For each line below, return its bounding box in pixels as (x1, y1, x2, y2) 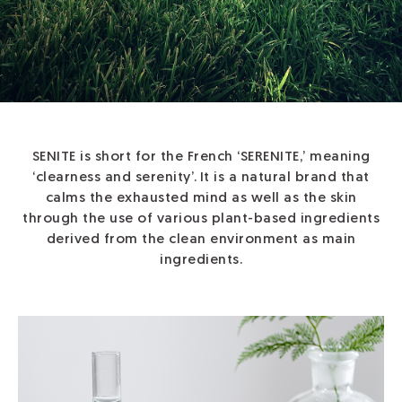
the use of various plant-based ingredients (83, 212, 380, 227)
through (22, 212, 83, 227)
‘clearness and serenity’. (32, 170, 197, 186)
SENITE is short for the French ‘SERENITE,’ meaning (31, 150, 371, 165)
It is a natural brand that (199, 170, 370, 186)
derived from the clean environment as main (46, 232, 356, 248)
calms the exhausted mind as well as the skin (45, 191, 357, 206)
